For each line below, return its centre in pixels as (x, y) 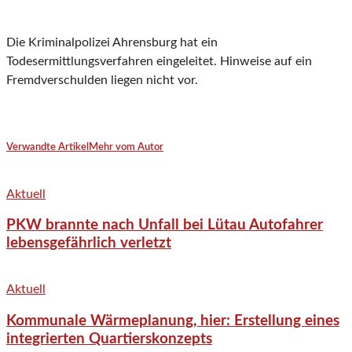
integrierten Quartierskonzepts (109, 339)
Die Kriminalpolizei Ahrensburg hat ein (112, 43)
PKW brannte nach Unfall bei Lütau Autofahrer (165, 225)
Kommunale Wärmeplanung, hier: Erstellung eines (173, 321)
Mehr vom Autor (126, 148)
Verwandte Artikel (48, 148)
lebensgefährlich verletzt (89, 244)
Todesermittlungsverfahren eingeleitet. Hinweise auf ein (159, 62)
